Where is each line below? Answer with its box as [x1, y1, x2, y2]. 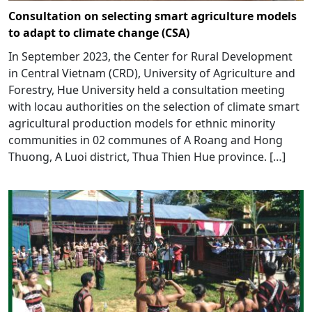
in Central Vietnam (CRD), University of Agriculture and [8, 65, 295, 81]
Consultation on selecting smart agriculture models [8, 8, 297, 24]
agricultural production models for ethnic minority [8, 116, 275, 132]
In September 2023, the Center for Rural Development [8, 49, 292, 65]
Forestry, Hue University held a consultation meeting [8, 82, 285, 98]
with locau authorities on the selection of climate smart [8, 99, 299, 115]
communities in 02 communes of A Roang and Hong [8, 132, 283, 148]
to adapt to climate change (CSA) [8, 25, 189, 41]
